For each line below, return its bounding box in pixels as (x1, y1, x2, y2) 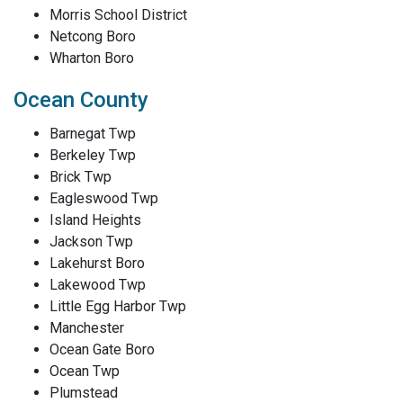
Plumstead (49, 384, 118, 401)
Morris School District (49, 6, 187, 23)
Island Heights (49, 211, 141, 228)
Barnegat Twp (49, 125, 136, 142)
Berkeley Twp (49, 147, 136, 164)
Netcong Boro (49, 28, 136, 45)
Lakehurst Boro (49, 255, 145, 272)
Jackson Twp (49, 233, 133, 250)
